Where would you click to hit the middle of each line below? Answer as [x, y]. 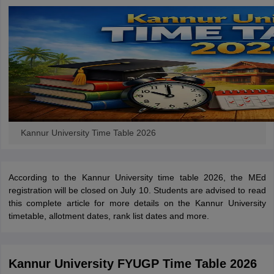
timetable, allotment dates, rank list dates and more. [109, 216]
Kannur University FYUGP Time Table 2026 [132, 264]
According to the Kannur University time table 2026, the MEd [137, 177]
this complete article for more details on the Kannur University [137, 203]
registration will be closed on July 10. [81, 190]
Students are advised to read [209, 190]
